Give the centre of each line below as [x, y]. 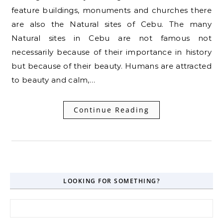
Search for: [29, 204]
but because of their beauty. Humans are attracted [111, 66]
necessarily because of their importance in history [111, 52]
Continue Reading [111, 110]
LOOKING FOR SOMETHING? [111, 181]
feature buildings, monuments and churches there [111, 10]
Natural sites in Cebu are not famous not [111, 38]
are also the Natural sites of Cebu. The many [111, 24]
